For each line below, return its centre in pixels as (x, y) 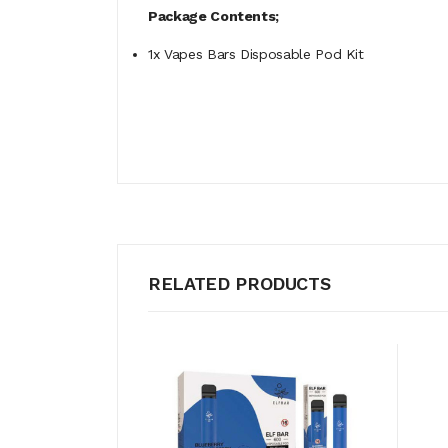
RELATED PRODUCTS (239, 283)
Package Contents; (214, 16)
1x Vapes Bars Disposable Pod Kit (256, 54)
